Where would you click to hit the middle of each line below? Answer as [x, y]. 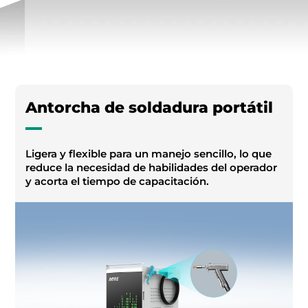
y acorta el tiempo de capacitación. [118, 181]
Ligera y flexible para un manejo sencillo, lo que [149, 154]
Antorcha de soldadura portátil [150, 108]
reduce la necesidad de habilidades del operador [152, 168]
